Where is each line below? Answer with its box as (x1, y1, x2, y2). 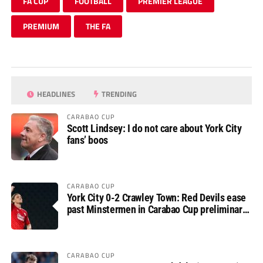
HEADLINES (35, 88, 76, 100)
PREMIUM (22, 20, 59, 33)
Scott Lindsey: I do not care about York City (66, 122, 242, 135)
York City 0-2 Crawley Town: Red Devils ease (66, 191, 246, 204)
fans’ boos (66, 134, 108, 147)
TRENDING (100, 88, 137, 100)
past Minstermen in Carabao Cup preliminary (66, 203, 247, 216)
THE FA (85, 20, 110, 33)
